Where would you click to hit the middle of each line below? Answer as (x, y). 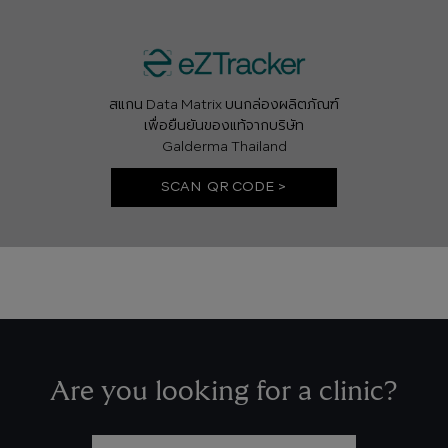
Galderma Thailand (224, 146)
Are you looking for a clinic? (224, 392)
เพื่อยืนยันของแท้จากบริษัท (224, 125)
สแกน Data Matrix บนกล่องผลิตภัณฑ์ (224, 104)
